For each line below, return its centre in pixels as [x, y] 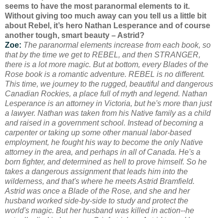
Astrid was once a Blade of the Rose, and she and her [97, 191]
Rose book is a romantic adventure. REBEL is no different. [105, 74]
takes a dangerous [37, 171]
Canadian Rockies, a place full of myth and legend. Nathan [106, 93]
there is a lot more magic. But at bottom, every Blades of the [107, 64]
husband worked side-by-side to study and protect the [97, 200]
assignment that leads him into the [129, 171]
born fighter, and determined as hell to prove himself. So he [106, 162]
